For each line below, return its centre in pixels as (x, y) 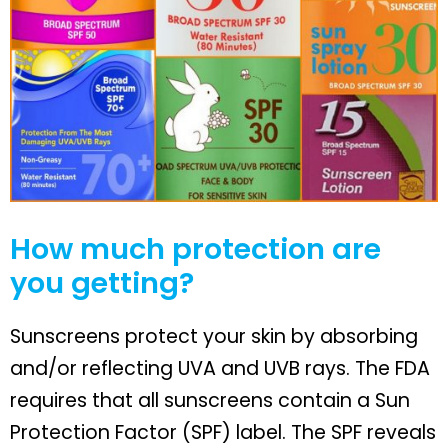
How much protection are (195, 249)
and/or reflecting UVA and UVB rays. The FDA (220, 369)
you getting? (102, 283)
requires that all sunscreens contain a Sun (210, 401)
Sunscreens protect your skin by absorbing (214, 337)
